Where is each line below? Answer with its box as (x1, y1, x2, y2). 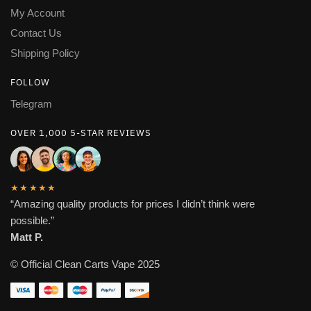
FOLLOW (10, 76, 50, 88)
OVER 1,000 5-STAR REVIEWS (10, 126, 151, 139)
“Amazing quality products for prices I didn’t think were (10, 198, 255, 210)
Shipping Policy (10, 47, 80, 59)
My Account (10, 6, 65, 19)
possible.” (10, 215, 54, 227)
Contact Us (10, 26, 62, 39)
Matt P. (10, 231, 43, 244)
